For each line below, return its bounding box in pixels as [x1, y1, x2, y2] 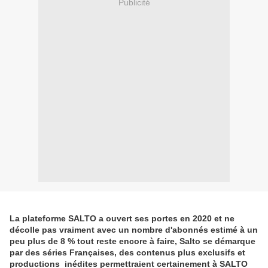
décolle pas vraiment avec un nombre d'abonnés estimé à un [10, 225, 258, 235]
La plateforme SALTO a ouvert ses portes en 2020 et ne [10, 214, 234, 224]
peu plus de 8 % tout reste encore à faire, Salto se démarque [10, 236, 255, 246]
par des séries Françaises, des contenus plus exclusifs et [10, 248, 245, 258]
